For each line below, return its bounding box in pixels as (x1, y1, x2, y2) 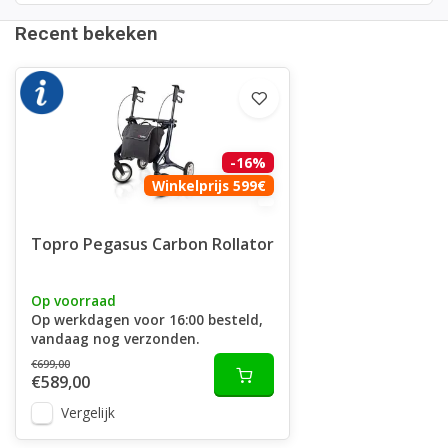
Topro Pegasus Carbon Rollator (31, 232, 274, 255)
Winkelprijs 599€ (152, 175, 267, 195)
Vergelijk (61, 402, 115, 422)
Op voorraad (31, 290, 116, 310)
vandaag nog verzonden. (31, 328, 199, 348)
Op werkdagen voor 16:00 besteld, (31, 309, 263, 329)
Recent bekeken (15, 21, 158, 45)
